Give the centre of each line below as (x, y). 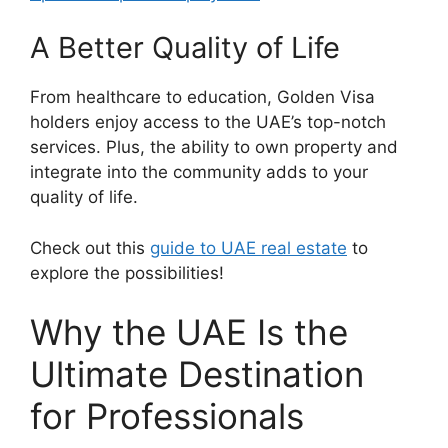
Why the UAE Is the (189, 332)
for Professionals (167, 416)
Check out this (90, 247)
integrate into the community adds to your (199, 172)
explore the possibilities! (127, 272)
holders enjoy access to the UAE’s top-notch (208, 122)
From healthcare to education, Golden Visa (202, 97)
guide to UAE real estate (248, 247)
